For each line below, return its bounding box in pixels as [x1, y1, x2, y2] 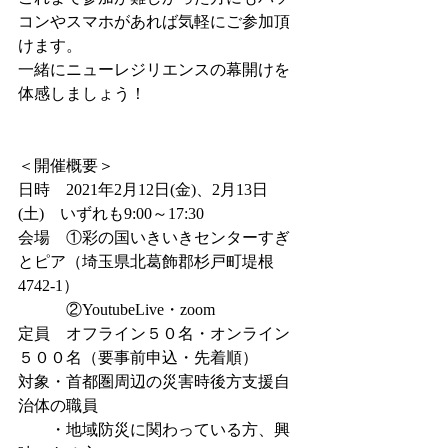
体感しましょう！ [18, 85, 146, 103]
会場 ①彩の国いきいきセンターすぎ [18, 229, 290, 247]
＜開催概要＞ [18, 157, 114, 175]
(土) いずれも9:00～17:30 [18, 205, 204, 223]
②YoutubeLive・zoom [18, 301, 215, 319]
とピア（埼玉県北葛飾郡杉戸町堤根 [18, 253, 274, 271]
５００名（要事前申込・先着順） [18, 349, 258, 367]
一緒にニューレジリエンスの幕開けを [18, 61, 290, 79]
